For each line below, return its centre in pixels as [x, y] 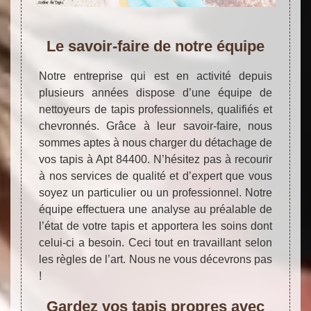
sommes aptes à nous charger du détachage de [155, 142]
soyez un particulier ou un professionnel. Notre [155, 192]
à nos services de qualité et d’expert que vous [155, 176]
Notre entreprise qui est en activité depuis [155, 76]
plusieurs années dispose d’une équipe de [155, 92]
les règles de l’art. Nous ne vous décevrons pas [155, 259]
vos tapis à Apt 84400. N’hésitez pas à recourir [155, 159]
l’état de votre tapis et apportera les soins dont [155, 226]
